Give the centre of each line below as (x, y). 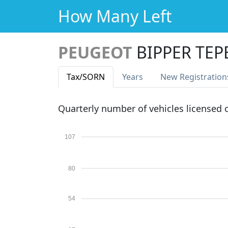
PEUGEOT (95, 52)
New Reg (177, 77)
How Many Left (115, 16)
